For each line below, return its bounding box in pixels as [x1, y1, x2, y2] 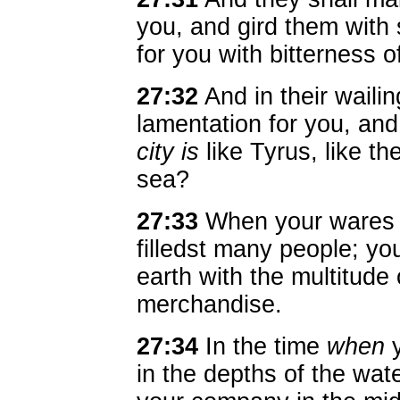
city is [137, 138, 199, 165]
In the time [198, 333, 327, 360]
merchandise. [137, 291, 282, 318]
